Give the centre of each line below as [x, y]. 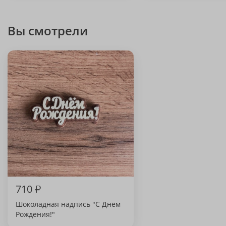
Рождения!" [35, 214]
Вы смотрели [48, 31]
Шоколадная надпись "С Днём [68, 204]
